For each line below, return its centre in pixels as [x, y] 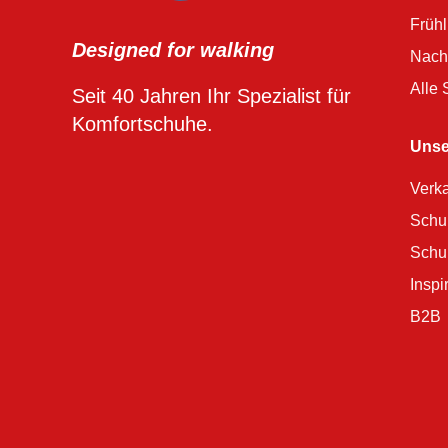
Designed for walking [173, 50]
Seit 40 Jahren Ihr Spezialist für [211, 96]
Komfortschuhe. [142, 124]
